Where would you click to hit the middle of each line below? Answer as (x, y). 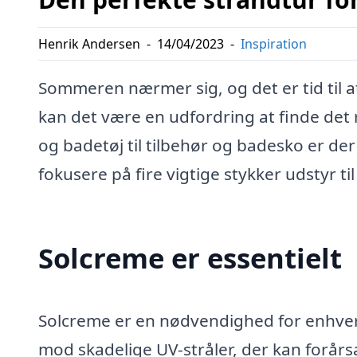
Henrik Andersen (89, 44)
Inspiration (274, 44)
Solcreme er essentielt (190, 258)
